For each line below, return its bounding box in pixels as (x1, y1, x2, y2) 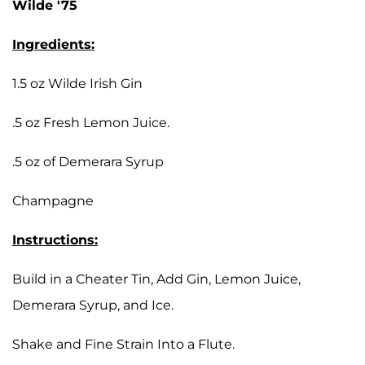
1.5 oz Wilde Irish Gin (12, 75, 143, 91)
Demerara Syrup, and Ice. (12, 297, 174, 313)
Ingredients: (12, 36, 95, 52)
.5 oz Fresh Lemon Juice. (12, 114, 169, 130)
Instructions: (12, 231, 98, 248)
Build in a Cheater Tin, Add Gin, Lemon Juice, (12, 270, 301, 287)
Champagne (12, 192, 94, 209)
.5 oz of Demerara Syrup (12, 153, 164, 169)
